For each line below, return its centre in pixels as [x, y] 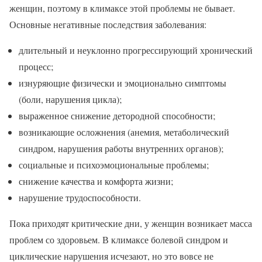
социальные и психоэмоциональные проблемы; [114, 165]
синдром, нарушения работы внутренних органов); [121, 149]
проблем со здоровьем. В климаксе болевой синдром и [119, 240]
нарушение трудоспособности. [80, 198]
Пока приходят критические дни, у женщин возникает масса [131, 223]
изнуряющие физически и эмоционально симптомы [123, 83]
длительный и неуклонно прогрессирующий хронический [136, 50]
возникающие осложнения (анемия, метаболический [124, 132]
